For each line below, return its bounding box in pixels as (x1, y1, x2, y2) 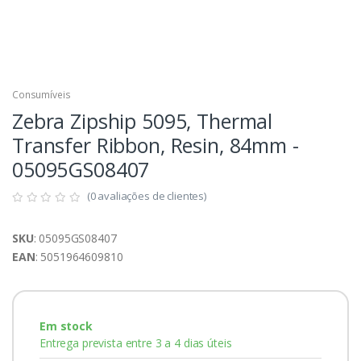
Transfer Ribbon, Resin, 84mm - (12, 131, 299, 160)
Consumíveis (12, 88, 71, 102)
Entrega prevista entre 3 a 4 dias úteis (39, 335, 232, 351)
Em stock (39, 318, 93, 334)
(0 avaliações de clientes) (86, 189, 206, 204)
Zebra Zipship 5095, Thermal (12, 107, 273, 135)
